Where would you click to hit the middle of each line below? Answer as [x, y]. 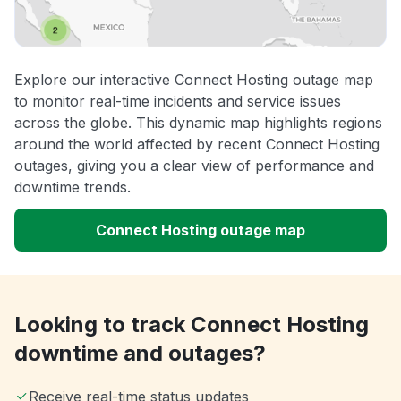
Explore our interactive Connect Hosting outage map [194, 80]
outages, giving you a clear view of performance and [194, 166]
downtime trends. [73, 188]
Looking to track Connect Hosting [192, 325]
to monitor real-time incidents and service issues [178, 102]
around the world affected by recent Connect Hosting [197, 145]
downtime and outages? [140, 354]
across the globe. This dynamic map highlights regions [198, 123]
